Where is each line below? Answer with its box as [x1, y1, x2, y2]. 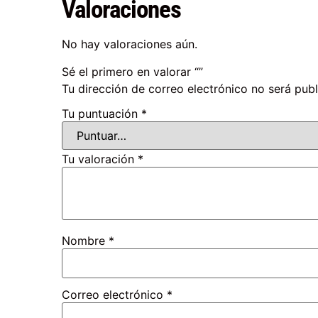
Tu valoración [62, 152, 138, 167]
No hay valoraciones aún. [62, 37, 198, 52]
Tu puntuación [62, 106, 142, 121]
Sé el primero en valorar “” [62, 64, 204, 79]
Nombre [62, 234, 109, 248]
